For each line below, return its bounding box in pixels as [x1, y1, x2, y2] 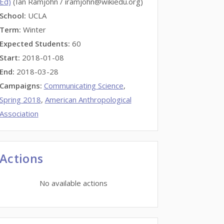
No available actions [39, 178, 107, 188]
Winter [22, 24, 46, 34]
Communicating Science [43, 80, 123, 90]
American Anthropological [44, 94, 131, 104]
